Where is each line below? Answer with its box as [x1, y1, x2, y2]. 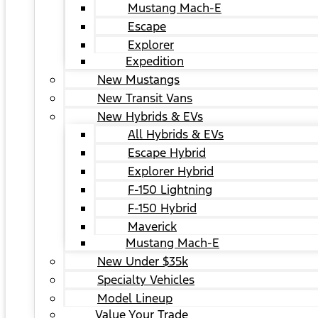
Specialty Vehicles [97, 272, 194, 287]
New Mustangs [97, 72, 180, 87]
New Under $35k [97, 253, 188, 269]
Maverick [128, 219, 177, 234]
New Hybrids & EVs [97, 109, 203, 124]
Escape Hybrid [128, 145, 206, 160]
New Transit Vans [97, 90, 192, 106]
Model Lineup [97, 290, 172, 306]
